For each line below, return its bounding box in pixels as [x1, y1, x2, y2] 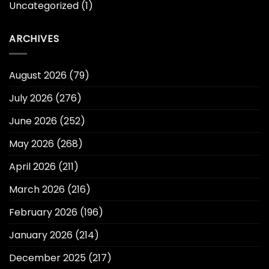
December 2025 [9, 250, 86, 265]
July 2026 [9, 91, 53, 105]
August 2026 [9, 68, 67, 82]
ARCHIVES [9, 32, 59, 46]
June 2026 [9, 113, 57, 128]
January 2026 [9, 228, 73, 242]
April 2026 [9, 159, 56, 174]
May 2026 [9, 136, 54, 151]
